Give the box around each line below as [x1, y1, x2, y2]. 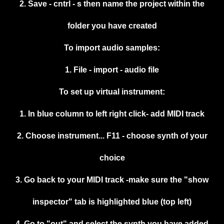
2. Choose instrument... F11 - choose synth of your [16, 131, 207, 140]
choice [99, 153, 125, 162]
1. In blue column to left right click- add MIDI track [19, 109, 204, 118]
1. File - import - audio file [65, 65, 159, 74]
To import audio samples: [64, 43, 160, 52]
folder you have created [67, 21, 157, 30]
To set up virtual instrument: [59, 87, 165, 96]
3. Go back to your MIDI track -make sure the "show [15, 175, 208, 184]
